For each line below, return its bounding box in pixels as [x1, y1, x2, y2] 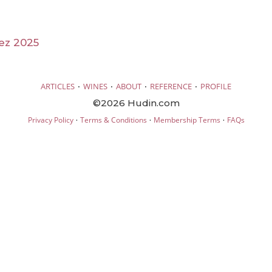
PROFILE [200, 80, 231, 92]
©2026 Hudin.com [92, 97, 180, 109]
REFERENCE [150, 80, 192, 92]
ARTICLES [41, 80, 75, 92]
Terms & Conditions [80, 114, 147, 125]
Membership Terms [153, 114, 220, 125]
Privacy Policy [27, 114, 73, 125]
